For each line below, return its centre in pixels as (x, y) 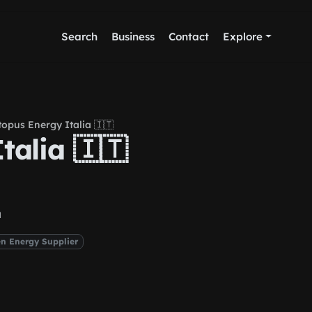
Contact (188, 37)
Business (133, 37)
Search (79, 37)
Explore (242, 37)
